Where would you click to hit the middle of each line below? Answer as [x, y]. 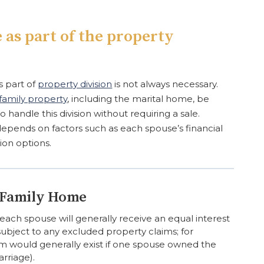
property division [75, 84]
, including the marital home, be [138, 98]
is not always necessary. [165, 84]
